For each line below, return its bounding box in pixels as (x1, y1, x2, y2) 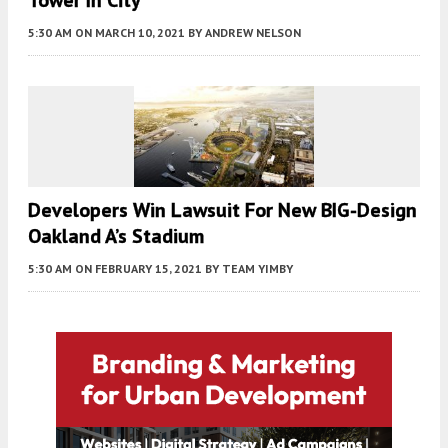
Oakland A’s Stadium (28, 223, 204, 250)
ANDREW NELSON (205, 25, 301, 41)
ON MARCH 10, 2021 (75, 25, 185, 41)
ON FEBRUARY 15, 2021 (75, 261, 202, 277)
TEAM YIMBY (222, 261, 293, 277)
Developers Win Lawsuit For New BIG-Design (28, 197, 417, 224)
